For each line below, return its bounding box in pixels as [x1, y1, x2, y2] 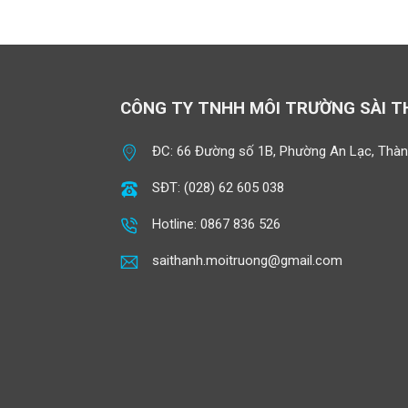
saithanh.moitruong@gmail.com [152, 251, 343, 269]
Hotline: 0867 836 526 [152, 215, 281, 232]
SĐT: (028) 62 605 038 [152, 178, 285, 196]
